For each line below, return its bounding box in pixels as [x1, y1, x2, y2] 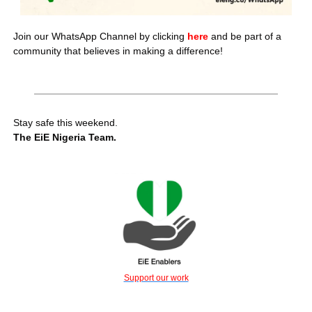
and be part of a [211, 30, 281, 42]
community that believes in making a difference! [13, 45, 223, 56]
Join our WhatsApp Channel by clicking [13, 30, 187, 42]
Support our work [123, 273, 189, 283]
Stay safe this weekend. [13, 116, 118, 128]
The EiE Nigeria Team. [13, 131, 116, 143]
